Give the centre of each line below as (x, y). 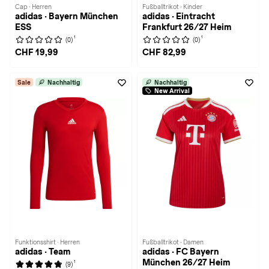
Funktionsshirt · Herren (47, 242)
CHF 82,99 (164, 52)
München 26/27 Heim (186, 262)
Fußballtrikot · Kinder (172, 7)
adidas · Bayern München (67, 16)
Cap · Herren (33, 7)
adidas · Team (43, 252)
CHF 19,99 (37, 52)
